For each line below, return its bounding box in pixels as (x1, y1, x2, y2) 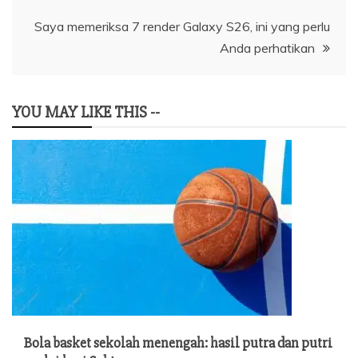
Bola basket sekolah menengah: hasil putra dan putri (24, 333, 332, 352)
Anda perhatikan (220, 39, 315, 56)
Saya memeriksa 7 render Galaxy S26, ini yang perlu (34, 18, 330, 34)
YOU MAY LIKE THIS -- (12, 101, 160, 122)
